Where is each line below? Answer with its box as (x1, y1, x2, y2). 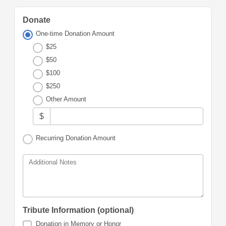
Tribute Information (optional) (23, 206, 134, 215)
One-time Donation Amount (36, 30, 115, 37)
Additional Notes (29, 158, 77, 166)
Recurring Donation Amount (36, 134, 116, 142)
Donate (23, 16, 50, 24)
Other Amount (46, 95, 87, 103)
